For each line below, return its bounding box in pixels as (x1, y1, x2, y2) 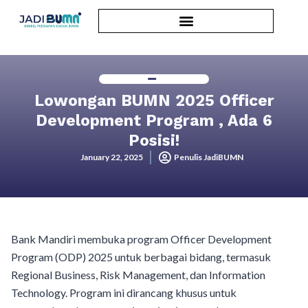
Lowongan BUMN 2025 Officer (34, 91, 274, 110)
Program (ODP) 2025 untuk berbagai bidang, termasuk (11, 250, 271, 263)
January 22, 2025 (80, 152, 143, 162)
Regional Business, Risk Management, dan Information (11, 268, 265, 281)
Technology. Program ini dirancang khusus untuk (11, 286, 236, 299)
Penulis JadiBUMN (174, 152, 243, 162)
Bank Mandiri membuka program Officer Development (11, 232, 272, 245)
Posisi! (129, 131, 179, 150)
